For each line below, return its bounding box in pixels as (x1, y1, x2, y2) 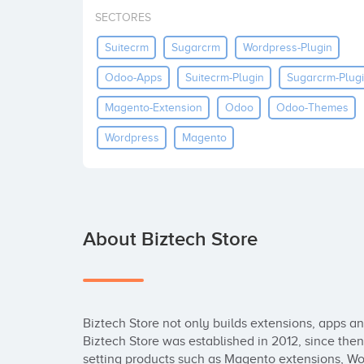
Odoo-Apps (104, 71, 162, 84)
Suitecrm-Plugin (184, 71, 264, 84)
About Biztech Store (83, 227, 258, 251)
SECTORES (95, 11, 151, 24)
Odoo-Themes (275, 101, 349, 114)
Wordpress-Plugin (242, 41, 332, 54)
